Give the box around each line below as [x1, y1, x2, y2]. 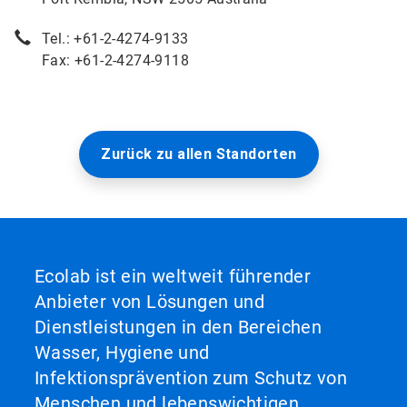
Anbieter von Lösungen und [35, 291, 264, 313]
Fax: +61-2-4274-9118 [42, 52, 189, 69]
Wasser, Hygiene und [35, 342, 210, 363]
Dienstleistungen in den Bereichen [35, 316, 323, 338]
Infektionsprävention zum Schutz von [35, 367, 347, 389]
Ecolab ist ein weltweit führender [35, 265, 312, 287]
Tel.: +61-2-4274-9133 [42, 30, 189, 47]
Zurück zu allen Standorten [101, 145, 297, 163]
